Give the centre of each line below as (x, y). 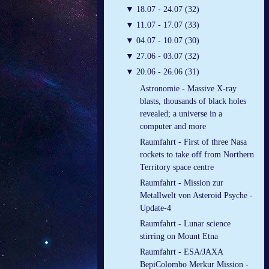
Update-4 (156, 208)
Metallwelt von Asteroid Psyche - (196, 196)
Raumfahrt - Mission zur (182, 183)
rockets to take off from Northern (197, 155)
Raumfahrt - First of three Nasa (193, 142)
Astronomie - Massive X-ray (188, 89)
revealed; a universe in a (181, 114)
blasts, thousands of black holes (193, 101)
